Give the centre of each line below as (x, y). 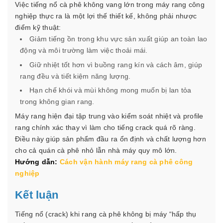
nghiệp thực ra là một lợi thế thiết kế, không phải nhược (106, 16)
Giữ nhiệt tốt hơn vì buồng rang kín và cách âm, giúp (116, 64)
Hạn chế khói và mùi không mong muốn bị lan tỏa (111, 90)
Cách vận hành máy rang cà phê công (126, 162)
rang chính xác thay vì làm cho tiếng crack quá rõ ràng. (105, 127)
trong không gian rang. (57, 102)
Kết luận (37, 195)
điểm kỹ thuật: (38, 28)
